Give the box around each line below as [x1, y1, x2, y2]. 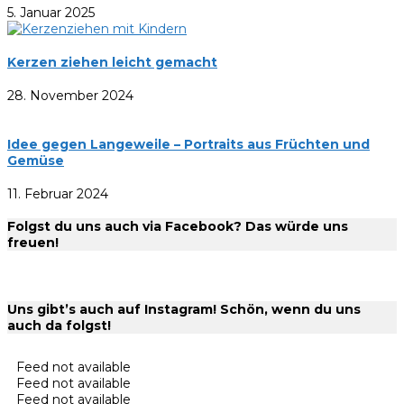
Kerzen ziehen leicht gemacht [7, 53, 217, 70]
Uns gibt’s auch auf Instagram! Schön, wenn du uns [7, 300, 361, 317]
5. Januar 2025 [7, 5, 95, 22]
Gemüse [7, 152, 64, 170]
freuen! [7, 234, 59, 252]
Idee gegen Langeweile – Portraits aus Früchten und [7, 136, 370, 153]
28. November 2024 [7, 87, 133, 104]
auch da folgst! [7, 317, 111, 334]
